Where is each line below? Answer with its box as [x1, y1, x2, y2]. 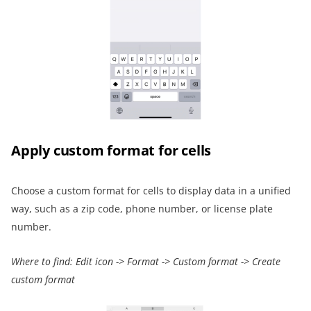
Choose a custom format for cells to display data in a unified [11, 184, 291, 198]
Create [249, 255, 280, 269]
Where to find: [11, 255, 73, 269]
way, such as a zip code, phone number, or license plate [11, 202, 273, 216]
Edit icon [76, 255, 113, 269]
